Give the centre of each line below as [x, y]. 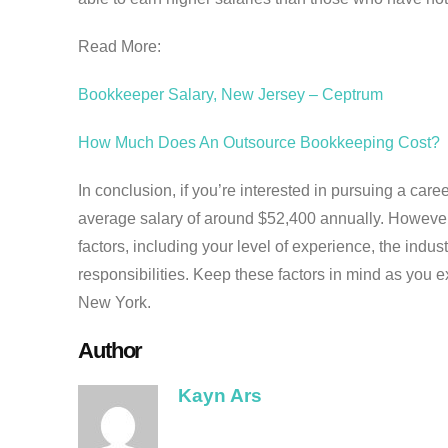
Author [110, 351]
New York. [114, 303]
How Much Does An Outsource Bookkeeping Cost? [259, 143]
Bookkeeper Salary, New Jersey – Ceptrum [230, 95]
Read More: [119, 47]
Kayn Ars [220, 396]
